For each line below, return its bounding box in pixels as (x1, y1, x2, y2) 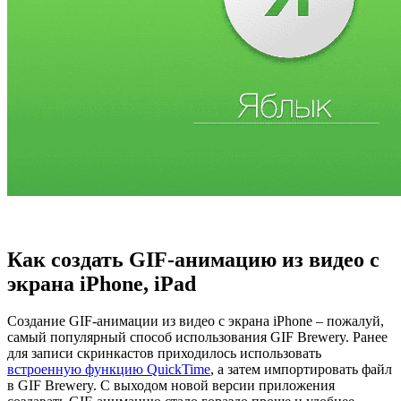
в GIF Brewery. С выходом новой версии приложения (7, 378, 335, 394)
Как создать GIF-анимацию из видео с (7, 247, 380, 271)
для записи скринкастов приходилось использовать (7, 346, 321, 362)
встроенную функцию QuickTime (7, 362, 210, 378)
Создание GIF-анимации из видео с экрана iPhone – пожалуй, (7, 313, 384, 329)
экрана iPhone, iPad (7, 271, 196, 295)
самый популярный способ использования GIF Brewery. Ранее (7, 329, 388, 346)
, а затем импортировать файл (210, 362, 392, 378)
